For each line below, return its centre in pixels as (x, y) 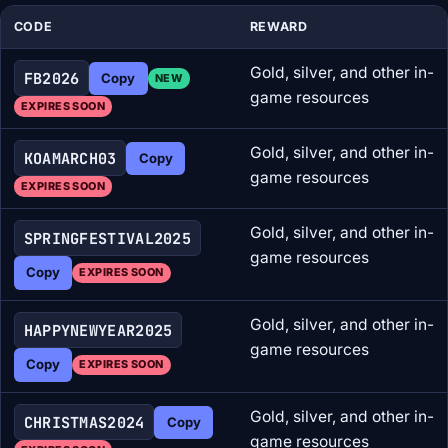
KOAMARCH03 (70, 158)
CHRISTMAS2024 (84, 422)
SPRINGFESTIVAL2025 (107, 238)
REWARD (278, 27)
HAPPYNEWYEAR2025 (98, 330)
